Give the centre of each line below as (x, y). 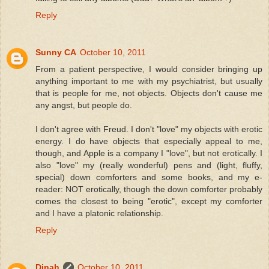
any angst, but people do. (84, 105)
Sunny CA (56, 52)
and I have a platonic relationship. (99, 213)
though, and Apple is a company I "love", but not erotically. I (149, 153)
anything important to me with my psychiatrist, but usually (149, 81)
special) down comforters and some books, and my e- (149, 177)
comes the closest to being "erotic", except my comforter (149, 201)
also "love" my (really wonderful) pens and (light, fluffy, (149, 165)
